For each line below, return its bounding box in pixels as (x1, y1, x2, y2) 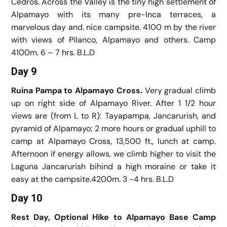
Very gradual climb (144, 85, 216, 96)
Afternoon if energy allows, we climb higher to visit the (11, 148, 216, 159)
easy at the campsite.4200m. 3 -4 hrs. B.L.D (11, 173, 174, 184)
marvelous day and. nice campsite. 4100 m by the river (11, 21, 216, 32)
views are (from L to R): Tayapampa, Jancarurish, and (11, 110, 216, 121)
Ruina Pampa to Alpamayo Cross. (11, 85, 145, 96)
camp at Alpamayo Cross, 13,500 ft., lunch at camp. (11, 135, 216, 146)
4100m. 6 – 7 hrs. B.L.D (11, 47, 95, 58)
